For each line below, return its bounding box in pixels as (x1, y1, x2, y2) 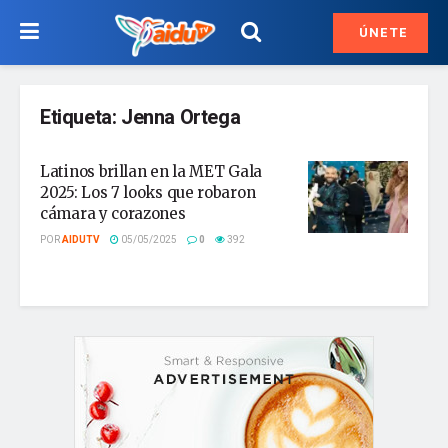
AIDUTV (62, 233, 100, 247)
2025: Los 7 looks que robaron (40, 183, 256, 202)
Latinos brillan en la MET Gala (40, 162, 262, 181)
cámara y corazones (40, 204, 186, 223)
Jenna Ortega (121, 103, 241, 132)
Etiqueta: (40, 103, 121, 132)
